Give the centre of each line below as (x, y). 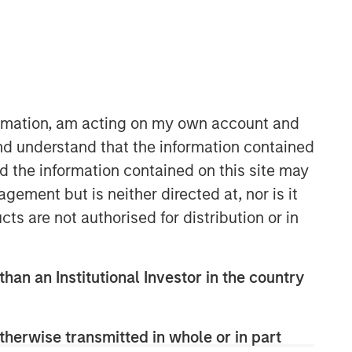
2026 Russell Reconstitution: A (152, 278)
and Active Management (130, 316)
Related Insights (113, 209)
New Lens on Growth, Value (141, 297)
